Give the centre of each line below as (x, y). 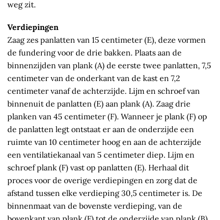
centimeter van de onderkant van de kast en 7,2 (94, 78)
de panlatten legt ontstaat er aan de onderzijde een (101, 129)
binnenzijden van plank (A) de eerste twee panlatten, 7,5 (109, 66)
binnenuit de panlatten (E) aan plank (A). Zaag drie (99, 104)
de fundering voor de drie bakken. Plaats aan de (95, 53)
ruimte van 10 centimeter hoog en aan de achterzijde (104, 142)
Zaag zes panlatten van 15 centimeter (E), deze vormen (107, 40)
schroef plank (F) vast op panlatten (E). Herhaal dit (98, 168)
